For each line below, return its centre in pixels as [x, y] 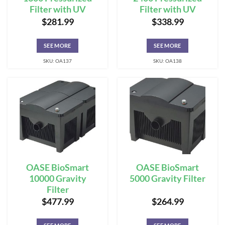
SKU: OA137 [58, 61]
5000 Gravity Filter [167, 178]
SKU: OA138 [167, 61]
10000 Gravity [58, 178]
